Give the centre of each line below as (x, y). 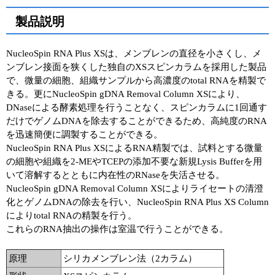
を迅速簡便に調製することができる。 (84, 134)
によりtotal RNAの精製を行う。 (72, 215)
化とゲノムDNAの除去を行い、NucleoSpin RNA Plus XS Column (137, 202)
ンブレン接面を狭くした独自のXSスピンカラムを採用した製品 (136, 67)
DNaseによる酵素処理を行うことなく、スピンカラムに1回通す (137, 107)
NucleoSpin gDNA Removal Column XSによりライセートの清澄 (135, 188)
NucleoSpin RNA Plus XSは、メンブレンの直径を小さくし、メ (134, 53)
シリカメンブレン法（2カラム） (130, 258)
